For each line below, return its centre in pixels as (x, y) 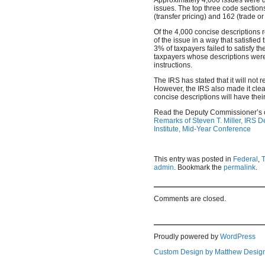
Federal (245, 159)
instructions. (173, 65)
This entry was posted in (193, 159)
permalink (240, 167)
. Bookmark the (199, 167)
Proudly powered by (187, 236)
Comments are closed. (190, 198)
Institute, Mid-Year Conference (202, 129)
